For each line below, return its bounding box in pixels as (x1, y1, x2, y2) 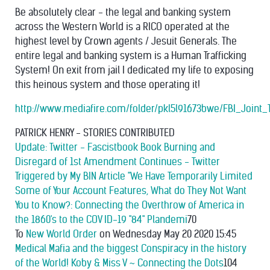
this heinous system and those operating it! (15, 79, 200, 90)
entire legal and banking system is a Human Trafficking (15, 50, 246, 61)
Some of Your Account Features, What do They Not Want (15, 185, 246, 196)
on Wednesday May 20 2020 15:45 (97, 228, 236, 240)
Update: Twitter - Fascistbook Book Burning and (15, 142, 215, 153)
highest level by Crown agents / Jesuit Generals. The (15, 36, 237, 47)
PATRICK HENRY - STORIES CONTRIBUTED (15, 127, 175, 139)
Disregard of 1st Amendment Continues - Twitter (15, 156, 220, 168)
